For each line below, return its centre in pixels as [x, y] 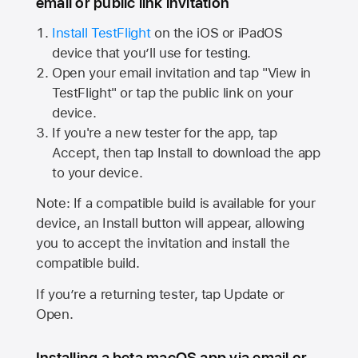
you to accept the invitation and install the [163, 243]
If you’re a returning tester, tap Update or [160, 294]
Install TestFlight [101, 32]
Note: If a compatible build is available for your [176, 203]
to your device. [97, 172]
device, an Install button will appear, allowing [170, 223]
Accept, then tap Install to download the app [186, 152]
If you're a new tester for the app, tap [164, 132]
